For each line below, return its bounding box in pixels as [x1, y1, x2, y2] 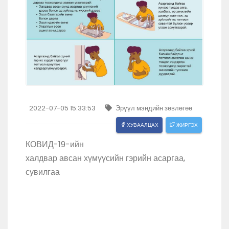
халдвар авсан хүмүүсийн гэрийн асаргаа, [26, 152, 185, 165]
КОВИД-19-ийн [26, 139, 84, 151]
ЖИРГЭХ [176, 121, 198, 129]
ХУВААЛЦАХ [127, 121, 158, 129]
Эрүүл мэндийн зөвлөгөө [114, 103, 192, 113]
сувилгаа [26, 166, 60, 178]
